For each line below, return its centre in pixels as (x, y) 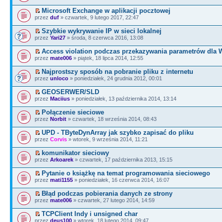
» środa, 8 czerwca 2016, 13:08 (104, 37)
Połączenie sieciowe (73, 112)
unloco (59, 78)
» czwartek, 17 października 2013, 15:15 (123, 159)
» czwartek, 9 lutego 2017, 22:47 (99, 17)
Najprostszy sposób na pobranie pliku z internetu (117, 71)
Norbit (58, 119)
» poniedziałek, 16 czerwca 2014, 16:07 (121, 180)
